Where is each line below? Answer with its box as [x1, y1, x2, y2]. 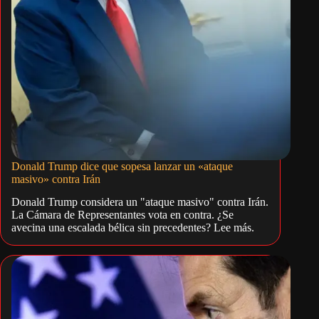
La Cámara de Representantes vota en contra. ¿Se [11, 209, 234, 221]
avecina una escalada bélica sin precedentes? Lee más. [11, 221, 254, 234]
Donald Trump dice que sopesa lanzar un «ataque [11, 159, 233, 172]
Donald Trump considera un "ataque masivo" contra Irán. [11, 196, 268, 209]
